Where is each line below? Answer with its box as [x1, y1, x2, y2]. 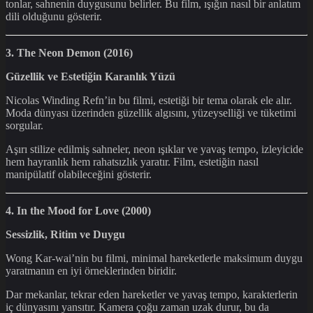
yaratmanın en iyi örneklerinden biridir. [6, 264, 177, 277]
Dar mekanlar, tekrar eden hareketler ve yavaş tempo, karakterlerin [6, 288, 298, 300]
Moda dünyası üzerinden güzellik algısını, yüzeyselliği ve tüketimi [6, 106, 296, 119]
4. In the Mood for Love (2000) [6, 204, 151, 217]
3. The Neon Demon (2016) [6, 46, 133, 59]
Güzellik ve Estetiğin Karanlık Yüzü [6, 70, 175, 82]
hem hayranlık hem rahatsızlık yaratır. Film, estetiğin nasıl [6, 155, 259, 168]
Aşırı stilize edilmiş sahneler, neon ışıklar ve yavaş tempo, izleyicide [6, 143, 303, 155]
